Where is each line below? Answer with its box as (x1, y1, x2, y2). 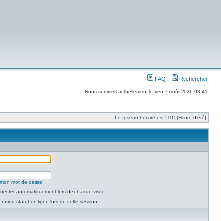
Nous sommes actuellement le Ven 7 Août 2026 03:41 (85, 89, 208, 94)
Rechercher (178, 76, 208, 82)
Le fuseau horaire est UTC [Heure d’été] (115, 115, 206, 120)
